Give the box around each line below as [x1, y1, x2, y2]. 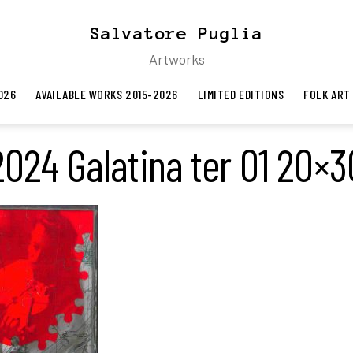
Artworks [148, 50, 205, 68]
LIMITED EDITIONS [197, 87, 284, 102]
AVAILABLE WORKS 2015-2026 [35, 87, 178, 102]
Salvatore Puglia [90, 24, 263, 43]
